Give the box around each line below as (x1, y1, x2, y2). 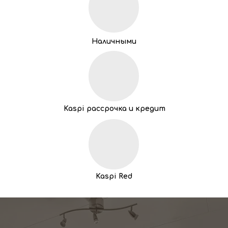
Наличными (92, 38, 136, 46)
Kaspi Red (96, 173, 132, 181)
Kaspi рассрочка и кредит (63, 105, 165, 113)
